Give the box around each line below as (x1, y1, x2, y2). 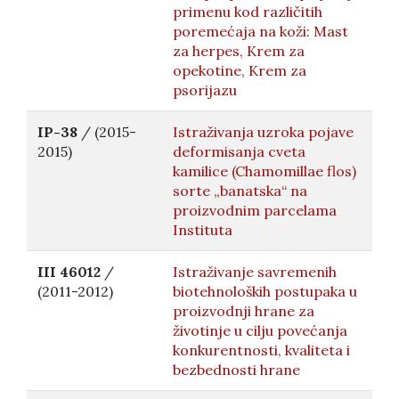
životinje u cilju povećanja (173, 322, 347, 339)
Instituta (173, 221, 232, 239)
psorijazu (173, 81, 237, 99)
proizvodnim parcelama (173, 201, 337, 219)
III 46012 (37, 263, 101, 281)
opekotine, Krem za (173, 61, 306, 79)
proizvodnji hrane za (173, 302, 314, 320)
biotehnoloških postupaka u (173, 282, 357, 300)
